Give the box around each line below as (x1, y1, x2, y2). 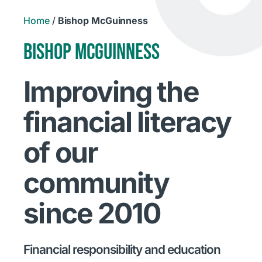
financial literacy (23, 105, 232, 140)
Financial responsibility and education (23, 242, 221, 257)
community (23, 166, 170, 201)
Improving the (23, 74, 199, 109)
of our (23, 135, 98, 170)
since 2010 (23, 196, 161, 231)
